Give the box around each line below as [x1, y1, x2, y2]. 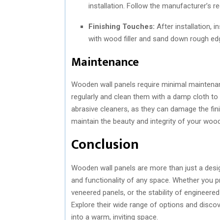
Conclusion [71, 133, 139, 156]
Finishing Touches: [88, 22, 155, 31]
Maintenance [71, 52, 139, 72]
